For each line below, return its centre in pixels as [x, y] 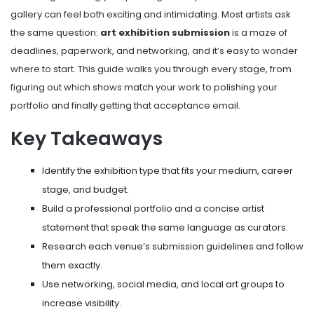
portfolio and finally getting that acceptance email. [125, 106]
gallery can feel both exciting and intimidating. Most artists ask [151, 15]
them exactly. [72, 265]
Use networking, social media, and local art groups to [163, 284]
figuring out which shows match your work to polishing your [144, 88]
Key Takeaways [87, 139]
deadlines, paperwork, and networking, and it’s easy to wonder [154, 51]
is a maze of [259, 33]
